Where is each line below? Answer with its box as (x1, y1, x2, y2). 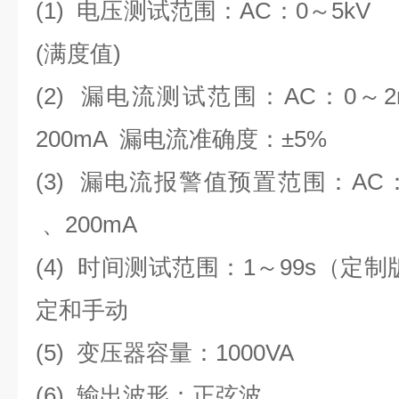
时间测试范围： (77, 254, 243, 281)
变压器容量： (77, 339, 216, 366)
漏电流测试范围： (80, 83, 284, 110)
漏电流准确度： (119, 126, 281, 152)
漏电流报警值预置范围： (79, 168, 353, 195)
